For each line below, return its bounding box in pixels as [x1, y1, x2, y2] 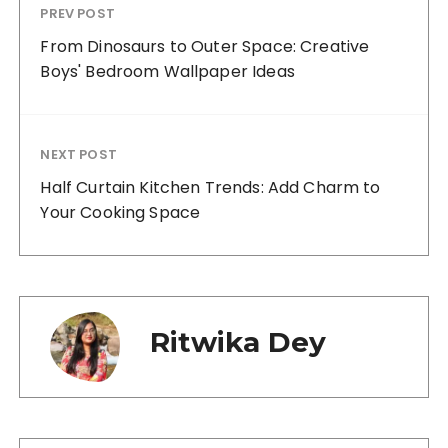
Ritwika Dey [150, 325, 327, 360]
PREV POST [40, 4, 115, 24]
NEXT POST [40, 145, 117, 165]
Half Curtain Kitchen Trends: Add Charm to [40, 176, 381, 200]
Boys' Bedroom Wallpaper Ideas [40, 60, 295, 84]
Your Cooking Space [40, 201, 201, 225]
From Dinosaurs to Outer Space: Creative [40, 35, 370, 59]
